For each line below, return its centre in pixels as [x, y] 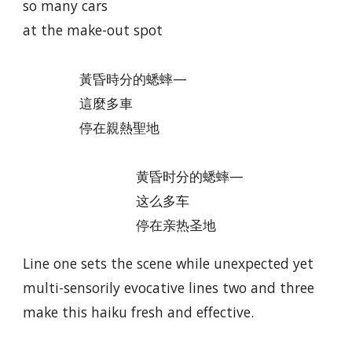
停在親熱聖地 [120, 127]
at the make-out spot [93, 30]
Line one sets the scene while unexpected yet [169, 263]
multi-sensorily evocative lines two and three [169, 288]
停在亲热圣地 [176, 225]
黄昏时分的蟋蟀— [190, 176]
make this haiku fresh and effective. [139, 312]
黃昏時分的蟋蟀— [134, 79]
